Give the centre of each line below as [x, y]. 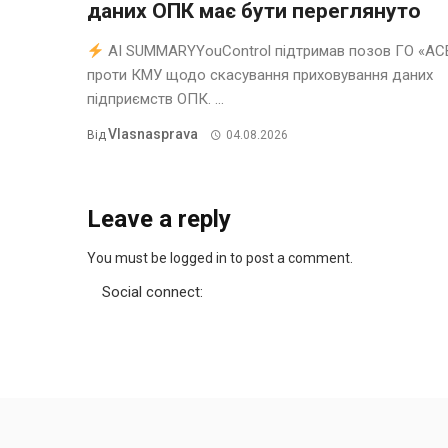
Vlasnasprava [153, 134]
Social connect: [152, 292]
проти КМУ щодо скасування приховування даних [260, 75]
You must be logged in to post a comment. [220, 258]
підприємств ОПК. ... [155, 99]
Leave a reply [159, 219]
